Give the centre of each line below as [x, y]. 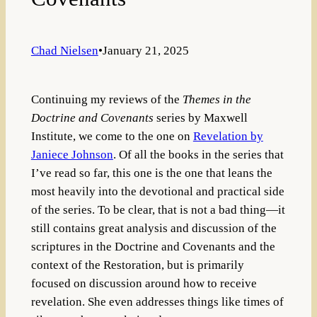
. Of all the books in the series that [198, 154]
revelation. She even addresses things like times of [157, 301]
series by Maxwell [200, 117]
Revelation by [228, 136]
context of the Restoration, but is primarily [137, 265]
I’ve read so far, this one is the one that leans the [151, 173]
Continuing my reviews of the [106, 99]
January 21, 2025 [145, 51]
